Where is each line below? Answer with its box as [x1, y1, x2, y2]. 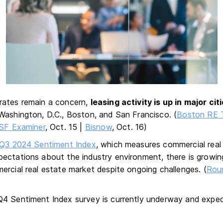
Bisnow [85, 122, 112, 132]
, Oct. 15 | [45, 122, 85, 132]
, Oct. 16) [111, 122, 147, 132]
